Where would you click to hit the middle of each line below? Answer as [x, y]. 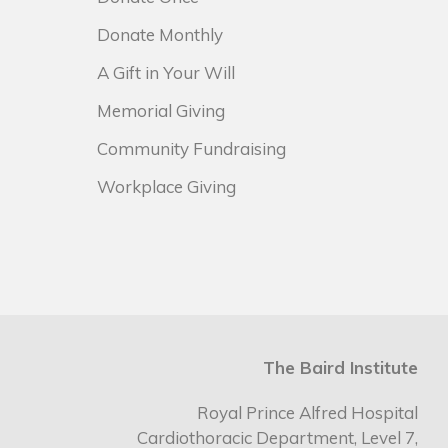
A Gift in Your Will [166, 72]
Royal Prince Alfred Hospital [307, 413]
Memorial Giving [161, 110]
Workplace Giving [166, 186]
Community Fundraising [191, 148]
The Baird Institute [340, 367]
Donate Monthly [160, 34]
